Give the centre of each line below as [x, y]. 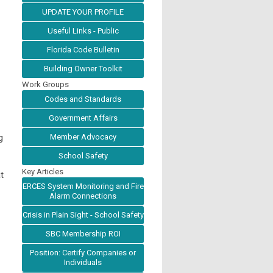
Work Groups [45, 84]
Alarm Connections [83, 196]
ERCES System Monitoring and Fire [83, 186]
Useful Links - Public [83, 31]
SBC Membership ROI [83, 234]
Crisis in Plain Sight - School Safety [83, 215]
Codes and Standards [83, 99]
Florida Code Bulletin [83, 50]
